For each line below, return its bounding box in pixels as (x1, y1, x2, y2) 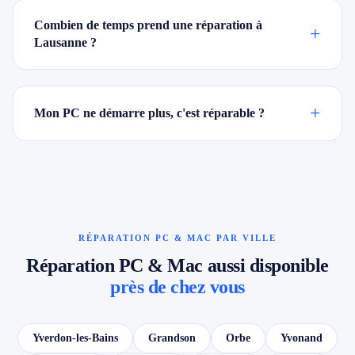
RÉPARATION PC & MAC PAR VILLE (78, 233, 277, 242)
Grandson (148, 332, 196, 344)
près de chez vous (110, 277, 245, 297)
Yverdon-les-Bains (32, 332, 118, 344)
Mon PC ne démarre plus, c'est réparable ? (34, 106, 265, 120)
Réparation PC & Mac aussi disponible (26, 255, 329, 276)
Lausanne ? (34, 36, 97, 49)
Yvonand (281, 332, 323, 344)
